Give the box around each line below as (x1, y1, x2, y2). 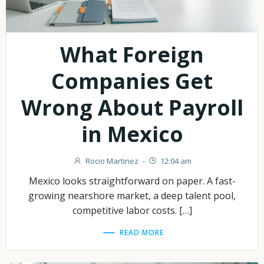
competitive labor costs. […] (72, 204, 192, 217)
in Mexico (81, 120, 183, 148)
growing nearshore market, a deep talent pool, (28, 189, 236, 203)
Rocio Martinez (85, 156, 138, 166)
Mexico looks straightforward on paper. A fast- (28, 174, 236, 188)
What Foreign (60, 40, 204, 69)
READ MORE (120, 227, 164, 237)
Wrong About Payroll (21, 93, 243, 122)
